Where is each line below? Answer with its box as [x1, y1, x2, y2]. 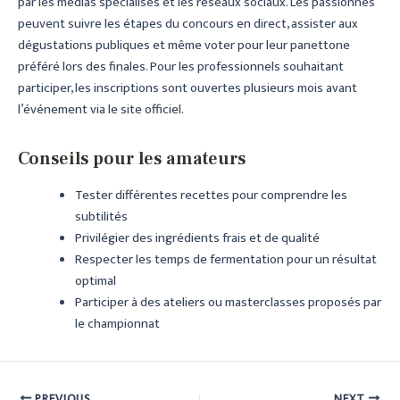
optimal [74, 271, 116, 293]
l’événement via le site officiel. [18, 99, 184, 121]
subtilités [74, 206, 128, 229]
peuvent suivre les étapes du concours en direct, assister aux [18, 13, 358, 36]
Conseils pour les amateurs [18, 147, 246, 171]
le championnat [74, 313, 160, 336]
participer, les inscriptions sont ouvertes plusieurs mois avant [18, 78, 357, 100]
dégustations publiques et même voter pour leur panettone [18, 35, 350, 57]
